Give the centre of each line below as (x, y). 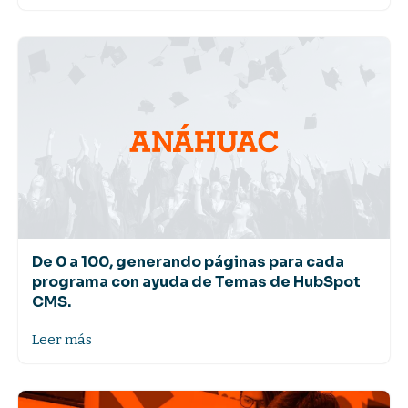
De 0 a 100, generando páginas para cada (188, 262)
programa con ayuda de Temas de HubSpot (196, 282)
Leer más (62, 340)
